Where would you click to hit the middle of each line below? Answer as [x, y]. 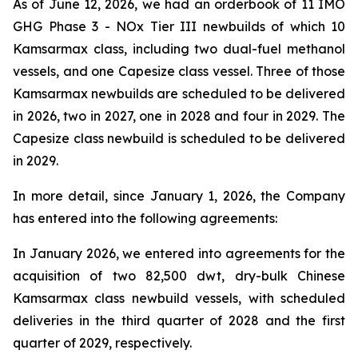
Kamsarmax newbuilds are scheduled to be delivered [179, 93]
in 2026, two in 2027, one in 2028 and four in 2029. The [179, 116]
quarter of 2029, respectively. [102, 343]
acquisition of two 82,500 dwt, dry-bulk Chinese [179, 276]
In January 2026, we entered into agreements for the [179, 253]
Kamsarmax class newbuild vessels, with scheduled [179, 298]
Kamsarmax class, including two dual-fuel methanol [179, 49]
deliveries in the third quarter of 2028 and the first [179, 320]
